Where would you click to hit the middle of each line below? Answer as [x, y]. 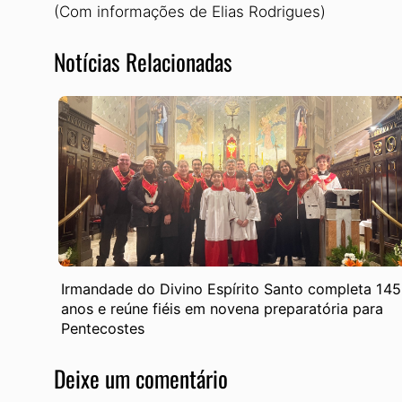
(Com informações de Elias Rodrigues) [190, 12]
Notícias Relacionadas [143, 62]
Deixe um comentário [141, 378]
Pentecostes [103, 328]
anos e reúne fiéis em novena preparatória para [223, 308]
